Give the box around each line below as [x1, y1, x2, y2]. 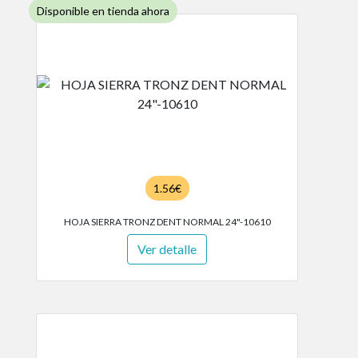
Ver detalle [137, 241, 197, 257]
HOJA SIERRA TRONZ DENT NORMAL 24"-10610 [63, 216, 271, 228]
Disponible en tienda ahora [37, 4, 169, 18]
